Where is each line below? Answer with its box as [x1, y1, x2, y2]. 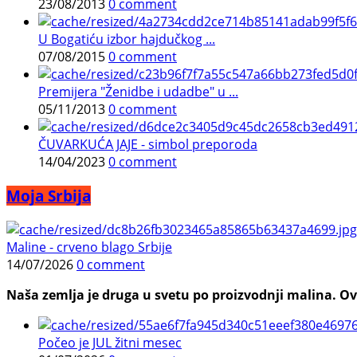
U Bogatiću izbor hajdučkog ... [38, 30, 215, 49]
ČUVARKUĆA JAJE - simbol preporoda [38, 135, 257, 154]
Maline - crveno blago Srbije [6, 237, 172, 256]
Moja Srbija [6, 186, 91, 206]
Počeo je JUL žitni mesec [38, 333, 182, 351]
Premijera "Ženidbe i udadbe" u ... [38, 83, 238, 101]
